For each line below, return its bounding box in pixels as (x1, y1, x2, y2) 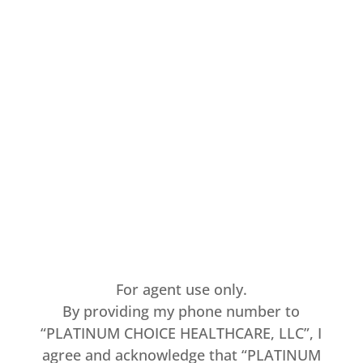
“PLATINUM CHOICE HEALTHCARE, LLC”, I (41, 323, 322, 343)
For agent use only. (115, 280, 247, 299)
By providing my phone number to (62, 301, 301, 321)
